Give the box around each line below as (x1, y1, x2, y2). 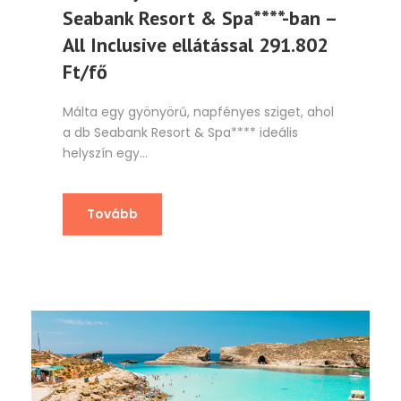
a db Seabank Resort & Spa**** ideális (63, 123, 298, 141)
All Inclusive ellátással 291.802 (63, 31, 328, 57)
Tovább (87, 204, 138, 223)
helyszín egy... (63, 143, 148, 162)
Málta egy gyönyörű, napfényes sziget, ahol (63, 102, 334, 121)
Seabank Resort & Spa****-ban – (63, 4, 336, 30)
